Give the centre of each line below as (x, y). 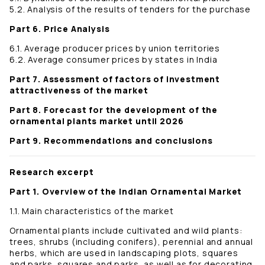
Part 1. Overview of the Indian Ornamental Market (126, 192)
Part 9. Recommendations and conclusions (111, 141)
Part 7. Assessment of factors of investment (115, 79)
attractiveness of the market (79, 91)
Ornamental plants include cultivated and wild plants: (126, 231)
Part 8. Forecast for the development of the (114, 110)
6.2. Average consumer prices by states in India (114, 60)
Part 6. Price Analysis (61, 29)
